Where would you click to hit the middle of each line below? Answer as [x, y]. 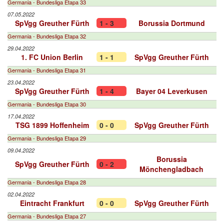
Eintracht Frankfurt [52, 203]
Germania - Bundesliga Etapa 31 [47, 70]
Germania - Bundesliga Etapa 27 [47, 216]
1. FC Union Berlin [52, 57]
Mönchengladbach [171, 169]
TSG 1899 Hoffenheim [52, 125]
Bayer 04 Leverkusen [171, 91]
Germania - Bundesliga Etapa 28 [47, 182]
